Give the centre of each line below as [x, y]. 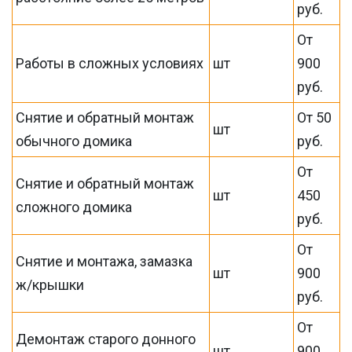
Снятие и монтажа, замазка [104, 261]
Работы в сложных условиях [110, 63]
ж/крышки [50, 285]
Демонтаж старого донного [106, 339]
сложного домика [74, 207]
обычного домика [74, 141]
